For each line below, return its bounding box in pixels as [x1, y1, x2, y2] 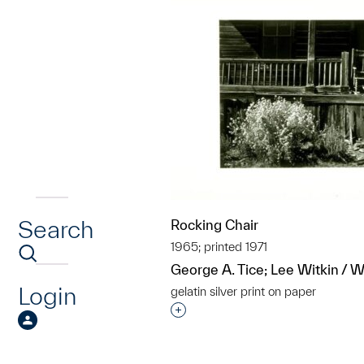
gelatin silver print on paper [171, 284, 316, 298]
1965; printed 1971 [171, 240, 267, 253]
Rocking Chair [171, 217, 258, 232]
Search [18, 215, 93, 243]
